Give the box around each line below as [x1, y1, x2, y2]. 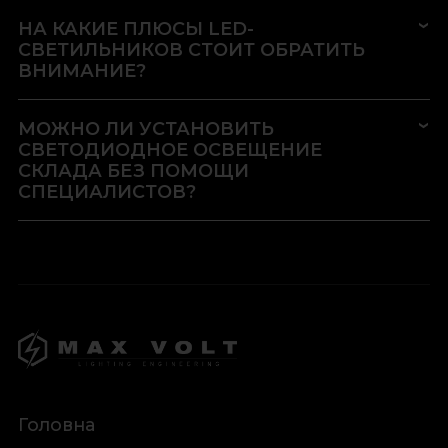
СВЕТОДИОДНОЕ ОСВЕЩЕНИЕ [17, 139, 322, 161]
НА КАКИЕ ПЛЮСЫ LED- [17, 18, 254, 40]
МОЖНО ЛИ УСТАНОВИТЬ [17, 118, 274, 140]
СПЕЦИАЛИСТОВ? [17, 181, 196, 203]
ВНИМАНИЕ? [17, 60, 146, 82]
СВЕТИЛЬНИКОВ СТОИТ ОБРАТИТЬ [17, 39, 365, 61]
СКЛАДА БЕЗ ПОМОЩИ [17, 160, 249, 182]
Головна [17, 414, 95, 436]
